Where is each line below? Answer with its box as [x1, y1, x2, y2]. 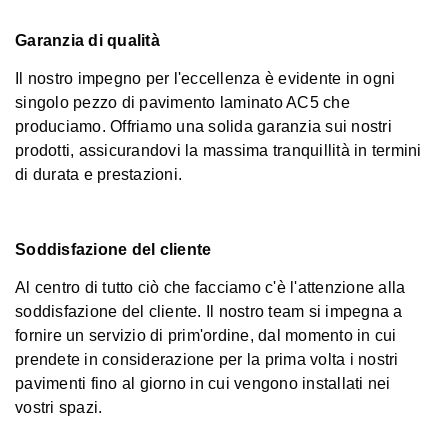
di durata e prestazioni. [15, 165, 182, 183]
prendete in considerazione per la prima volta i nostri [15, 351, 399, 369]
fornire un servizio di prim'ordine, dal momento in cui [15, 327, 397, 345]
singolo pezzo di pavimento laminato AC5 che [15, 93, 350, 111]
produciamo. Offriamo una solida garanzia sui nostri [15, 117, 392, 135]
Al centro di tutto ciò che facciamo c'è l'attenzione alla [15, 279, 406, 297]
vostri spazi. [15, 399, 103, 417]
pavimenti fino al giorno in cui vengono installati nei [15, 375, 391, 393]
